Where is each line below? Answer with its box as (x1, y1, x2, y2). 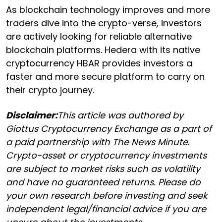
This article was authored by (57, 109, 183, 122)
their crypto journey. (6, 84, 94, 97)
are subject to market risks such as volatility (6, 163, 200, 175)
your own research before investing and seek (6, 189, 207, 202)
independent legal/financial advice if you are (6, 203, 206, 216)
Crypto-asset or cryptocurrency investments (6, 149, 207, 162)
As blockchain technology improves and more (6, 3, 210, 16)
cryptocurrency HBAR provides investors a (6, 57, 192, 70)
